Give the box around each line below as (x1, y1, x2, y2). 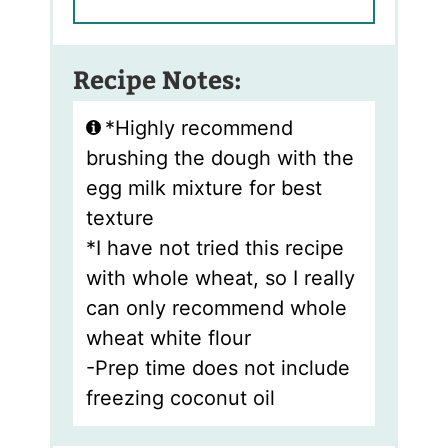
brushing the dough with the (85, 146, 354, 171)
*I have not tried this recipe (85, 236, 344, 261)
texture (85, 206, 154, 231)
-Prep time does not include (85, 356, 350, 381)
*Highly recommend (104, 116, 293, 141)
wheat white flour (85, 326, 251, 351)
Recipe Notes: (73, 61, 243, 96)
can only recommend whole (85, 296, 347, 321)
